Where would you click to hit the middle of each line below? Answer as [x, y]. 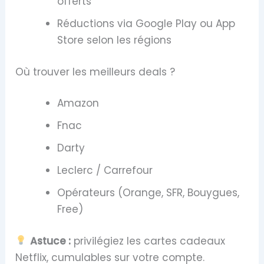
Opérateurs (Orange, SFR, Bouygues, [148, 193]
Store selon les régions [115, 40]
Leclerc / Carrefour [105, 171]
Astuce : [50, 241]
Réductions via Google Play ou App [146, 24]
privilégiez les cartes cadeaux [148, 241]
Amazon [78, 103]
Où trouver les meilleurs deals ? [95, 72]
